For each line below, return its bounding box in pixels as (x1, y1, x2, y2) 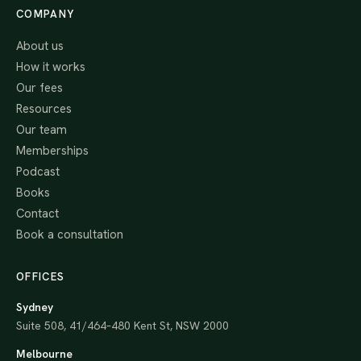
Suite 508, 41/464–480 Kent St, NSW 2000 (16, 318, 229, 333)
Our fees (16, 80, 63, 96)
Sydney (16, 300, 53, 314)
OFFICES (16, 270, 65, 284)
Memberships (16, 143, 89, 159)
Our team (16, 122, 67, 138)
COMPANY (16, 7, 75, 21)
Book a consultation (16, 226, 123, 243)
